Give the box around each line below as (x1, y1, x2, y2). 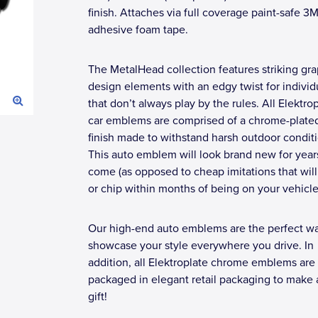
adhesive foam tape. (88, 23, 188, 37)
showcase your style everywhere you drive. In (88, 238, 314, 253)
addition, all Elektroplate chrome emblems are (88, 256, 315, 270)
